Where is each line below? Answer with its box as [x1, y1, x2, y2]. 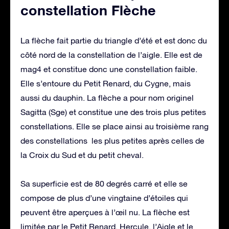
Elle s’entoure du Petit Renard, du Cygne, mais [20, 78, 191, 88]
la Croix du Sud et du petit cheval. [20, 150, 144, 159]
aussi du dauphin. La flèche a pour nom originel [20, 93, 194, 102]
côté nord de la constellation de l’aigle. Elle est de [20, 50, 202, 59]
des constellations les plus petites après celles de [20, 135, 204, 145]
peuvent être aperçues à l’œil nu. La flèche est [20, 207, 190, 217]
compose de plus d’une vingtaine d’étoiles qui [20, 193, 188, 202]
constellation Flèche [20, 2, 156, 18]
